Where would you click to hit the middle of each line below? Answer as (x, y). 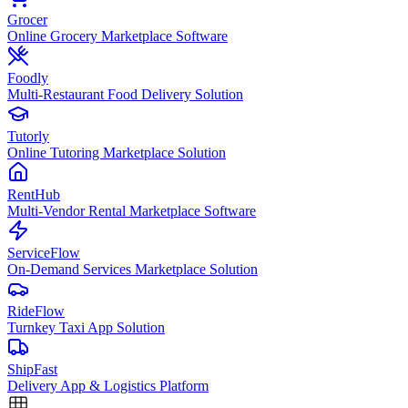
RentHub (34, 194)
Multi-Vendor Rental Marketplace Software (132, 211)
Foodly (28, 78)
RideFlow (36, 311)
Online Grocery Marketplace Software (117, 36)
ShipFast (32, 369)
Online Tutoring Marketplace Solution (117, 153)
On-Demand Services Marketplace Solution (133, 269)
